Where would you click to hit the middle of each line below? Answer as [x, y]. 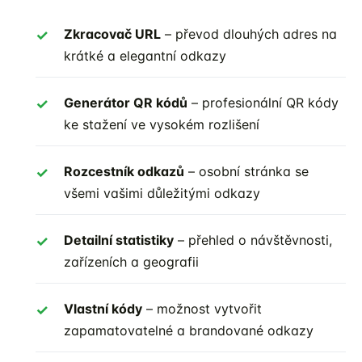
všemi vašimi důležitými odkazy [162, 193]
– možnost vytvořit [202, 308]
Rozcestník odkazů [124, 171]
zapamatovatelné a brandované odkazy [189, 330]
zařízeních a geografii [131, 261]
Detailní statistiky [119, 240]
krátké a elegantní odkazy [145, 55]
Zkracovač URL [112, 34]
